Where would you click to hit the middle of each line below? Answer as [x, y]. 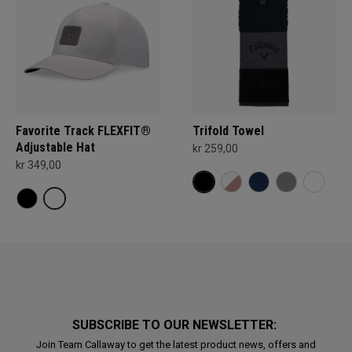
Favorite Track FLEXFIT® [83, 131]
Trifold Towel [228, 131]
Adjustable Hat [55, 147]
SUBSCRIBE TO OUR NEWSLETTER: [176, 325]
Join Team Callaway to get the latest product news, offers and [176, 345]
